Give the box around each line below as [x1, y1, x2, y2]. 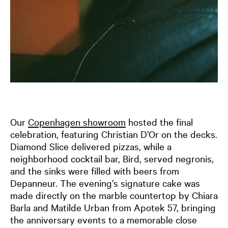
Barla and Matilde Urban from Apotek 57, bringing [10, 201, 216, 214]
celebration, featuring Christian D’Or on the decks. [10, 128, 217, 140]
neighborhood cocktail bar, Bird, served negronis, [10, 152, 214, 165]
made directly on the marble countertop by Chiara [10, 189, 218, 202]
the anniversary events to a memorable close [10, 213, 197, 226]
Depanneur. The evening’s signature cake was [10, 177, 200, 189]
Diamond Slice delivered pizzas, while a [10, 140, 172, 153]
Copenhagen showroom [28, 116, 126, 128]
